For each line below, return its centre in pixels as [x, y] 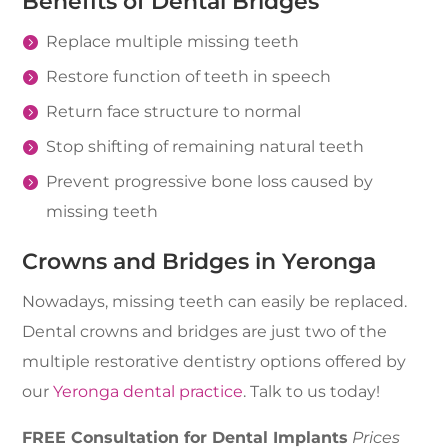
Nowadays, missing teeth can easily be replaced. [215, 301]
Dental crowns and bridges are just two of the [205, 331]
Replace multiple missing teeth [173, 41]
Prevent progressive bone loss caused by [210, 181]
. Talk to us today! [312, 391]
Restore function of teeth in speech [189, 76]
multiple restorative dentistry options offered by [214, 361]
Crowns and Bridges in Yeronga [199, 261]
